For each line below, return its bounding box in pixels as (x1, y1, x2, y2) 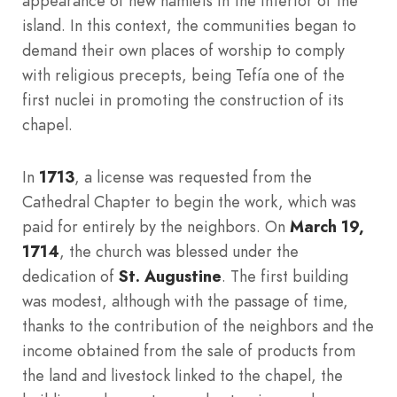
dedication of (22, 265, 119, 288)
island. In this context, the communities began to (22, 13, 356, 36)
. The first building (222, 265, 348, 288)
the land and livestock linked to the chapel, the (22, 364, 343, 387)
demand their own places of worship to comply (22, 38, 345, 61)
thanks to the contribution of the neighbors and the (22, 315, 374, 338)
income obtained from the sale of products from (22, 339, 355, 362)
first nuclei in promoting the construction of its (22, 88, 344, 111)
